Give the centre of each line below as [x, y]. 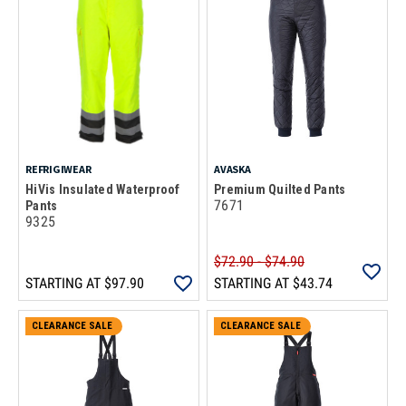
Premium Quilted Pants [280, 189]
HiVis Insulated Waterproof [103, 189]
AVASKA [232, 169]
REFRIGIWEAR [58, 169]
